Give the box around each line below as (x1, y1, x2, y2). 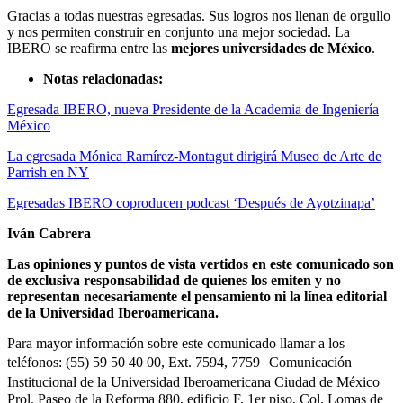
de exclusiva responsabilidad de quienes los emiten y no (7, 272, 341, 288)
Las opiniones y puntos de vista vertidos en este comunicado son (7, 255, 394, 272)
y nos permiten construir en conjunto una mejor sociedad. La (7, 23, 350, 40)
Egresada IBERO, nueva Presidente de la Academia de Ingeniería (7, 101, 379, 117)
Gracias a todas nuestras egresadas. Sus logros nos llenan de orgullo (7, 7, 390, 23)
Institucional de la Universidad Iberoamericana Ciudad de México (7, 373, 389, 390)
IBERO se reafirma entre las (7, 40, 171, 56)
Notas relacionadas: (43, 70, 163, 86)
